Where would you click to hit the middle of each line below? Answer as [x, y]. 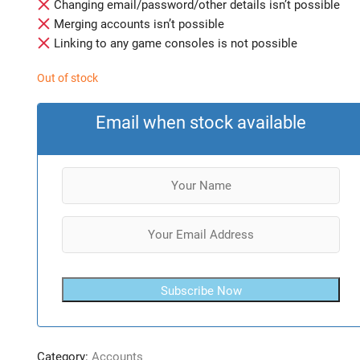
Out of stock [67, 78]
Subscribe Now [201, 291]
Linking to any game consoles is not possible [174, 43]
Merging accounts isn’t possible [138, 24]
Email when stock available [201, 123]
